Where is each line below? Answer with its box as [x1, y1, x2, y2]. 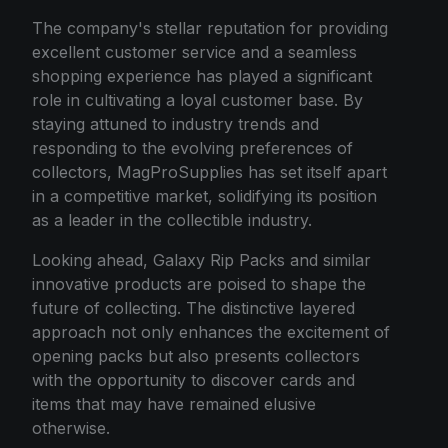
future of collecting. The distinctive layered [32, 297, 355, 318]
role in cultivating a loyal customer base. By [32, 89, 363, 110]
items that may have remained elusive [32, 393, 316, 414]
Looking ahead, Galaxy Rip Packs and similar [32, 249, 371, 270]
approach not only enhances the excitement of [32, 321, 390, 342]
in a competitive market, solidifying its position [32, 185, 377, 206]
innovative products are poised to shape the [32, 273, 366, 294]
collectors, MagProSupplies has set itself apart [32, 161, 387, 182]
